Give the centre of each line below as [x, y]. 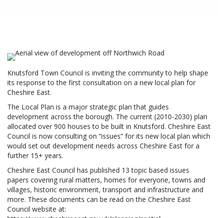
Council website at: [37, 209]
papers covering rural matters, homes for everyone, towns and [106, 180]
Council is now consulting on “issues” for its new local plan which [109, 136]
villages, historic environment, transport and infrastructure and [105, 190]
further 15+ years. [35, 155]
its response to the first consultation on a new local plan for [101, 82]
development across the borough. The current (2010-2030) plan [107, 117]
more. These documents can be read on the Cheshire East [99, 199]
